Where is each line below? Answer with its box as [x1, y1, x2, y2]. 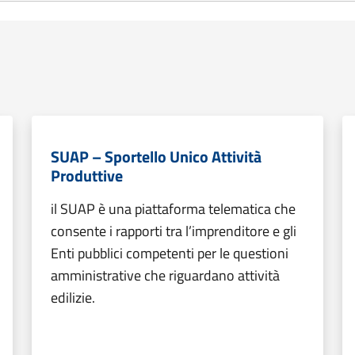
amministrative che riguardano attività [51, 265, 280, 286]
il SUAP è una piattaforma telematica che [51, 198, 296, 219]
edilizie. [51, 287, 95, 308]
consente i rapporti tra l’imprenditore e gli [51, 220, 296, 242]
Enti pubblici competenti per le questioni [51, 242, 288, 264]
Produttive [51, 163, 123, 188]
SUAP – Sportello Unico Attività [51, 144, 261, 169]
